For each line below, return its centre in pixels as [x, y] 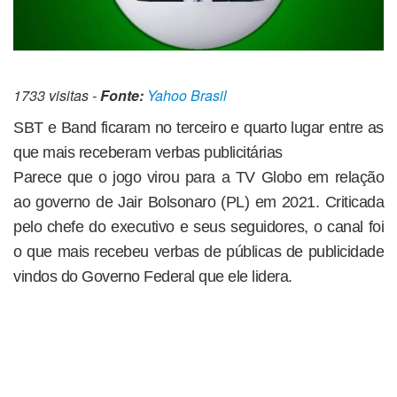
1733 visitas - [57, 95]
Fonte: [122, 95]
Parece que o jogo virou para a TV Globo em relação [198, 177]
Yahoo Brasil [187, 95]
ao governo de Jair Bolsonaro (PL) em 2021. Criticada [198, 202]
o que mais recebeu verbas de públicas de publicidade [198, 251]
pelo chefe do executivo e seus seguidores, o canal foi [198, 226]
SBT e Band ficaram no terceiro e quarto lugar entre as [198, 127]
